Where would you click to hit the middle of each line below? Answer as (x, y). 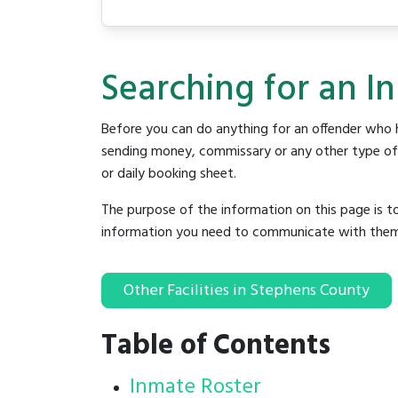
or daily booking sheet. (171, 175)
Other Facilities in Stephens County (247, 291)
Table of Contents (216, 346)
